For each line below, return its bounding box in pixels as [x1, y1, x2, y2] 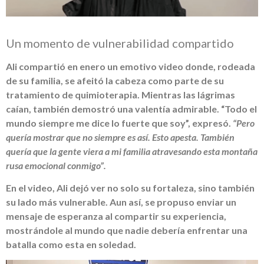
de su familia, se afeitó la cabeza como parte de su [6, 74, 224, 86]
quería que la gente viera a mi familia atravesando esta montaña [6, 145, 258, 157]
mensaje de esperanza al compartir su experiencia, [6, 210, 226, 222]
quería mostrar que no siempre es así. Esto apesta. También [6, 131, 235, 143]
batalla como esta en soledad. [6, 239, 136, 250]
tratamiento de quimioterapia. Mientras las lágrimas [6, 88, 235, 100]
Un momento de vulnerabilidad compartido [6, 35, 234, 50]
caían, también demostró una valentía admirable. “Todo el [6, 103, 257, 114]
